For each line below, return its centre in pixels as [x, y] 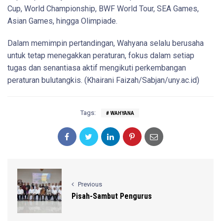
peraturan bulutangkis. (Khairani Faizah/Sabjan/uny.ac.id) [103, 80]
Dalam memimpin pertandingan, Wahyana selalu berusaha [106, 43]
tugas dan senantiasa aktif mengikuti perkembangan [97, 68]
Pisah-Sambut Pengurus [112, 196]
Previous [90, 184]
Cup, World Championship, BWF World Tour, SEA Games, [103, 8]
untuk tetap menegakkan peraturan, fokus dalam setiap [101, 55]
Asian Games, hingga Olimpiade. [62, 21]
